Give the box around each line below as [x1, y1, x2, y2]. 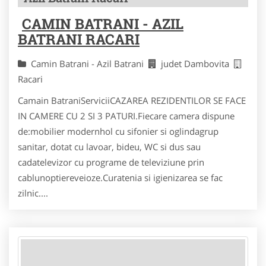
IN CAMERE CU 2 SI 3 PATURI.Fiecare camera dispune [18, 110, 235, 122]
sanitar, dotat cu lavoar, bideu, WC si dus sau [18, 141, 201, 153]
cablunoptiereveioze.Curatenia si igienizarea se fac [18, 172, 223, 183]
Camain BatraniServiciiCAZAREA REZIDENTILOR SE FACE [18, 94, 246, 106]
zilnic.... [18, 187, 48, 199]
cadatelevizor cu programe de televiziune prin [18, 156, 204, 168]
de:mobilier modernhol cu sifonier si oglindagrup [18, 125, 218, 137]
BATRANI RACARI [18, 30, 140, 49]
